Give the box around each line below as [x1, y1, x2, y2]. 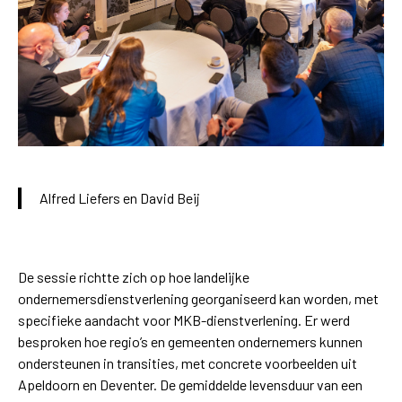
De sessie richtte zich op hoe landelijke [18, 268, 249, 286]
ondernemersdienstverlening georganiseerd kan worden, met [18, 290, 379, 308]
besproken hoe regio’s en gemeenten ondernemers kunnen [18, 333, 363, 351]
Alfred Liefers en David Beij [39, 189, 200, 207]
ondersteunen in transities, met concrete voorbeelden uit [18, 354, 357, 372]
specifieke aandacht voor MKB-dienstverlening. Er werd [18, 311, 350, 329]
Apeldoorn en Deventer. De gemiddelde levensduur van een [18, 376, 363, 394]
